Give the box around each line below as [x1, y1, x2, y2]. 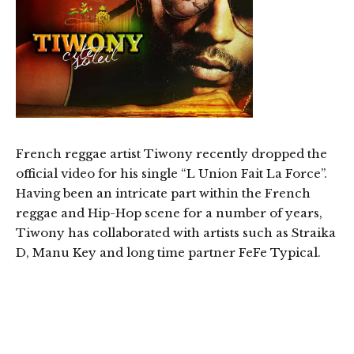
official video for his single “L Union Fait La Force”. [16, 165, 327, 181]
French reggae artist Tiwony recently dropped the [16, 145, 327, 161]
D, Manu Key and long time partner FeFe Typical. [16, 244, 321, 260]
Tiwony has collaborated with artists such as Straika [16, 224, 336, 240]
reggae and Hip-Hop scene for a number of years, [16, 205, 322, 220]
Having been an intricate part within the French [16, 185, 311, 201]
